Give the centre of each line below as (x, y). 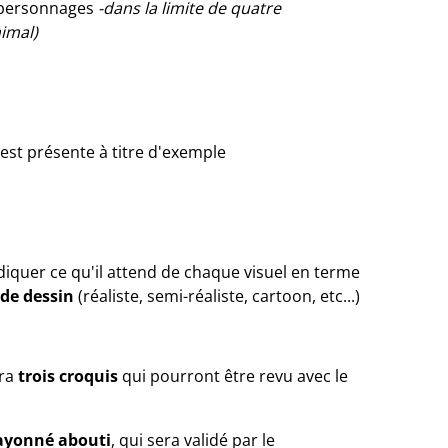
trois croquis (68, 376)
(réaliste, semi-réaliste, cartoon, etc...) (217, 296)
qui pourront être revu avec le (233, 376)
